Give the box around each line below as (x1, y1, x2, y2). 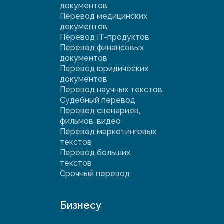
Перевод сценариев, (60, 106, 140, 116)
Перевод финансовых (60, 43, 144, 53)
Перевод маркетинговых (60, 127, 156, 137)
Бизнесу (60, 199, 101, 212)
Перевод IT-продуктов (60, 32, 149, 42)
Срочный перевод (60, 169, 130, 179)
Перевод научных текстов (60, 85, 162, 95)
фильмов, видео (60, 116, 121, 126)
